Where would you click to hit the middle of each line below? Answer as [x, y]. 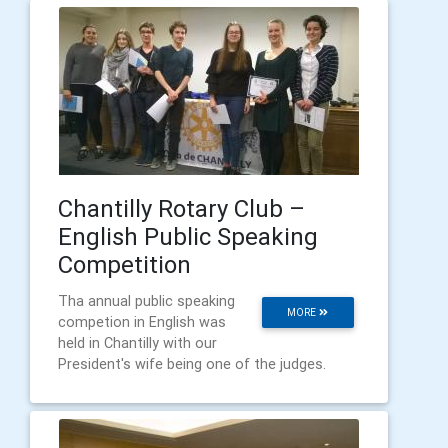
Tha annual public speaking [146, 300]
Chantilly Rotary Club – [181, 208]
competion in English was [142, 321]
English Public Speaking [188, 236]
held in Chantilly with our [137, 342]
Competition [124, 264]
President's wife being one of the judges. [192, 363]
